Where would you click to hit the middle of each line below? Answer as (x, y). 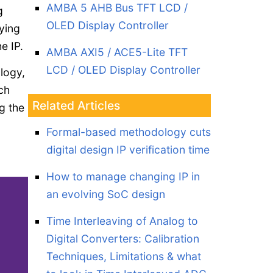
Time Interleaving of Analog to (122, 221)
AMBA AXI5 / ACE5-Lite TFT (117, 52)
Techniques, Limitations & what (124, 256)
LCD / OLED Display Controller (123, 70)
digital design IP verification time (128, 150)
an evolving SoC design (106, 194)
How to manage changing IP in (123, 176)
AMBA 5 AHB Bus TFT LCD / (117, 8)
